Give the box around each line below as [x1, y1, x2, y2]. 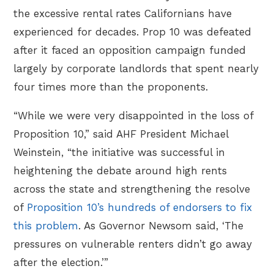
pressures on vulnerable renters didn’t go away [13, 237, 253, 250]
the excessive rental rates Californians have [13, 7, 232, 20]
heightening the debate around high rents [13, 164, 228, 177]
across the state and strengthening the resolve [13, 182, 251, 195]
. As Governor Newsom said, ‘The [78, 219, 244, 232]
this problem [13, 219, 79, 232]
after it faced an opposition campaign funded [13, 43, 246, 56]
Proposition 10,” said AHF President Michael [13, 127, 229, 140]
